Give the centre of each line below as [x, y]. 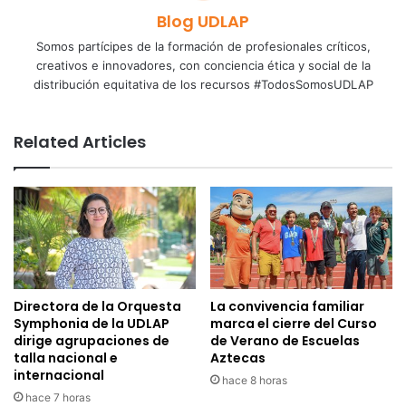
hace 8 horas [255, 380]
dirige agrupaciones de [92, 340]
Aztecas [238, 358]
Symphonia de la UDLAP [92, 323]
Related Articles [80, 141]
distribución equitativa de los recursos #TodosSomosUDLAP [203, 84]
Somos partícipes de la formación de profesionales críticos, [203, 46]
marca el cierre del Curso [294, 323]
